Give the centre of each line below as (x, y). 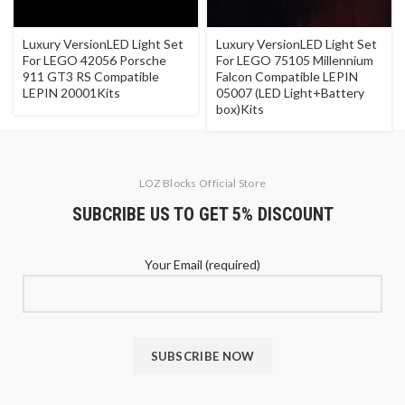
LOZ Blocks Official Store (202, 184)
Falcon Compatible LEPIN (287, 77)
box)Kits (240, 109)
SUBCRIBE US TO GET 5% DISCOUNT (202, 215)
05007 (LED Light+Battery (290, 93)
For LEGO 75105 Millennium (295, 61)
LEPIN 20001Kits (71, 93)
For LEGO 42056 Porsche (94, 61)
